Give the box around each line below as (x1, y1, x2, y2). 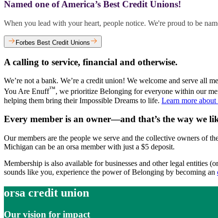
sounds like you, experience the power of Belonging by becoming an (4, 168, 217, 177)
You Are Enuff (4, 87, 49, 96)
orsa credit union (4, 186, 89, 199)
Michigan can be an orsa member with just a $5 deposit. (4, 143, 175, 151)
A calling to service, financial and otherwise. (4, 56, 178, 67)
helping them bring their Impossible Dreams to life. (4, 96, 162, 105)
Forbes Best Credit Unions (16, 38, 90, 46)
